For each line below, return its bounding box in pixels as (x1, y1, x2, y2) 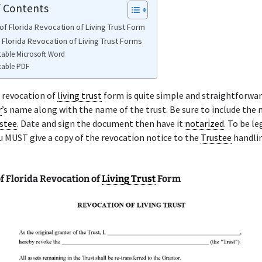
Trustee (201, 132, 232, 143)
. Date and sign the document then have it (17, 118, 185, 129)
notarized (185, 118, 224, 129)
